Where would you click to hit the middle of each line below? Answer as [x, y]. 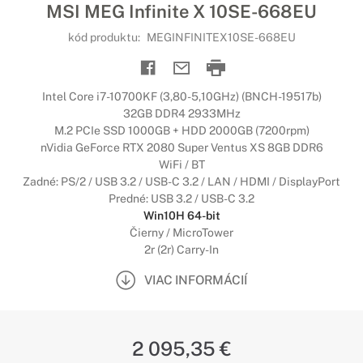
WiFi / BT [181, 164]
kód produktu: [105, 37]
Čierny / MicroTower [181, 233]
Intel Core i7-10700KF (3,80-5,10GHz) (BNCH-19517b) [181, 96]
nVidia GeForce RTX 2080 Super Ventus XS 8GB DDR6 [181, 147]
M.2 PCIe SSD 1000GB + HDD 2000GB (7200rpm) [181, 130]
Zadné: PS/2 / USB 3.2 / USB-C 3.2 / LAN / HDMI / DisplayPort [181, 181]
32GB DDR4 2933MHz [181, 113]
